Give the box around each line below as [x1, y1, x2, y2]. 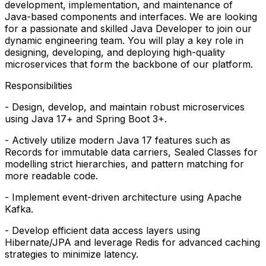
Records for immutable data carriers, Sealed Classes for [5, 146, 258, 159]
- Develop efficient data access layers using [5, 224, 200, 237]
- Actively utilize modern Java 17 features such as [5, 134, 230, 147]
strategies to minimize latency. [5, 248, 138, 261]
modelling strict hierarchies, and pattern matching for [5, 158, 244, 170]
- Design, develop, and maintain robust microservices [5, 101, 245, 113]
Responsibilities [5, 80, 72, 92]
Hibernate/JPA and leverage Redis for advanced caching [5, 236, 260, 249]
